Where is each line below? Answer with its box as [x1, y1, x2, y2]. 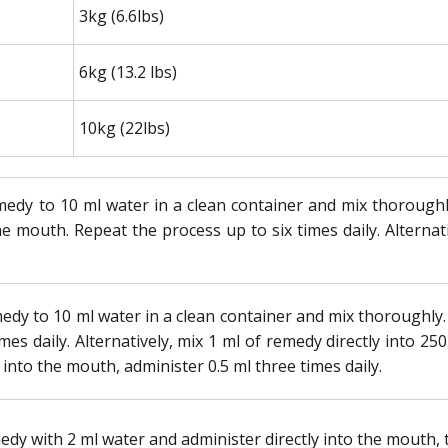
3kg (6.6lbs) [79, 4, 164, 27]
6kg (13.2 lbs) [79, 60, 177, 83]
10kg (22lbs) [79, 116, 170, 139]
